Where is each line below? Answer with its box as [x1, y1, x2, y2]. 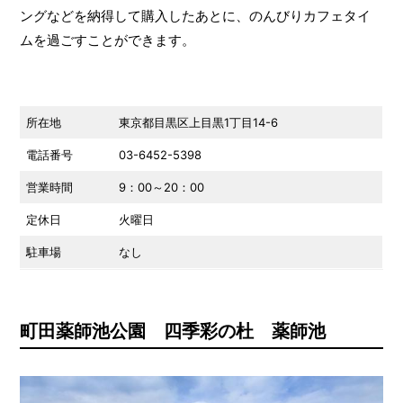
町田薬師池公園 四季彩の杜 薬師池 [19, 320, 326, 343]
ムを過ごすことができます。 [19, 31, 195, 49]
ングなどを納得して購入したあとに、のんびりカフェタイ [19, 7, 371, 25]
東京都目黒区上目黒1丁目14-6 [119, 115, 279, 130]
